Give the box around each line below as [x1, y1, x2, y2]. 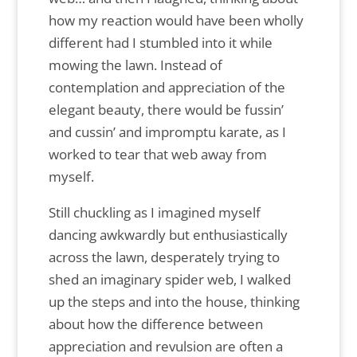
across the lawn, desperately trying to [48, 248, 280, 267]
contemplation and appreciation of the [48, 78, 285, 97]
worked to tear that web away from [48, 145, 267, 164]
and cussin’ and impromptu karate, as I [48, 123, 286, 142]
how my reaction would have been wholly [48, 11, 304, 30]
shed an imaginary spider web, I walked [48, 270, 291, 289]
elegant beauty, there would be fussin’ [48, 100, 284, 120]
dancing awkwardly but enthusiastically [48, 226, 288, 245]
